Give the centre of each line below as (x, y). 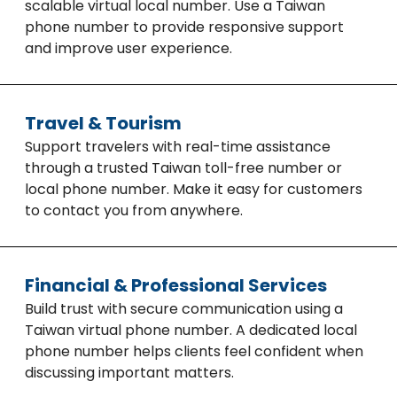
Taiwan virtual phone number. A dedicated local (191, 330)
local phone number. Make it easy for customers (194, 189)
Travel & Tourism (103, 123)
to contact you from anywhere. (134, 210)
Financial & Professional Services (176, 285)
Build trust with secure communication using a (184, 309)
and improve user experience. (128, 48)
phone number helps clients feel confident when (194, 351)
